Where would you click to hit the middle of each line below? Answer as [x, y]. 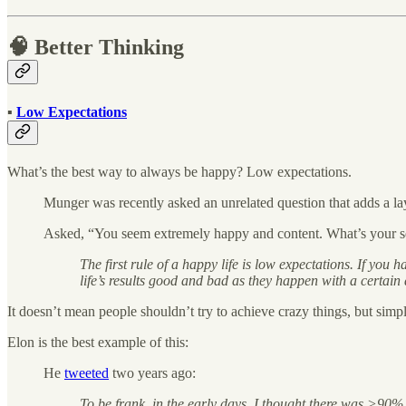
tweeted [87, 372]
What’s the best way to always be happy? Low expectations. [179, 171]
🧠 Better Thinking [96, 48]
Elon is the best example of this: [98, 342]
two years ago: [152, 372]
